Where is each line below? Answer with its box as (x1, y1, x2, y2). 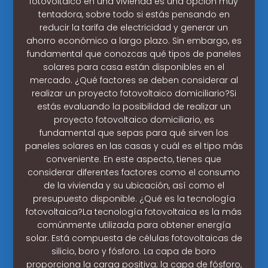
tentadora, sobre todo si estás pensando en (38, 8, 230, 20)
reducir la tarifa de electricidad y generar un (39, 21, 229, 33)
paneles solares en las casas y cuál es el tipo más (25, 139, 243, 152)
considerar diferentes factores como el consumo (28, 166, 240, 178)
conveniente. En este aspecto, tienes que (46, 153, 222, 165)
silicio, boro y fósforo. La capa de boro (51, 245, 217, 257)
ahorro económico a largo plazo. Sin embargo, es (26, 34, 242, 47)
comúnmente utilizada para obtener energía (36, 218, 231, 231)
